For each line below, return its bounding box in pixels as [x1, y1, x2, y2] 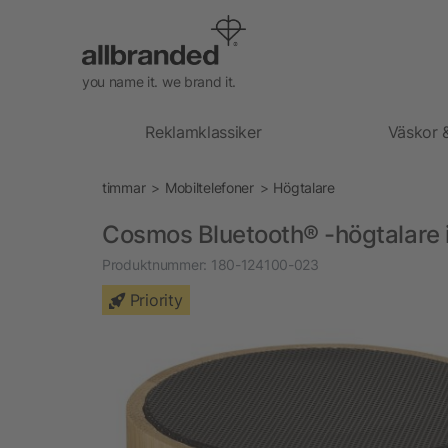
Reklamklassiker [145, 121, 262, 142]
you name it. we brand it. [82, 72, 236, 90]
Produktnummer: [102, 255, 208, 273]
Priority [129, 289, 183, 310]
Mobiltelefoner [164, 178, 254, 196]
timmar [102, 178, 146, 196]
